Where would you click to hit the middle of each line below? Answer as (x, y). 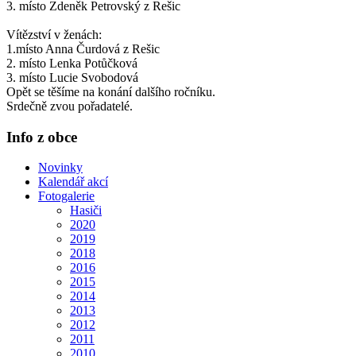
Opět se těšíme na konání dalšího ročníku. (111, 91)
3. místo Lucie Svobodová (72, 77)
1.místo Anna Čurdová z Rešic (83, 48)
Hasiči (86, 211)
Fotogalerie (66, 196)
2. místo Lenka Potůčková (72, 63)
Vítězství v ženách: (54, 34)
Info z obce (42, 137)
